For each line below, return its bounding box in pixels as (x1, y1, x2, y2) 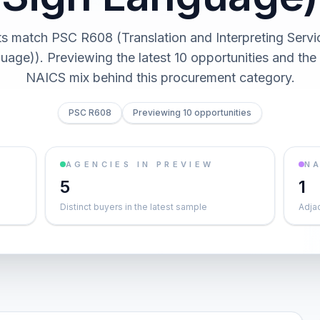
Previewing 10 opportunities (133, 107, 251, 118)
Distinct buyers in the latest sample (60, 201, 207, 212)
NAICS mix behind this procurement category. (25, 70, 295, 85)
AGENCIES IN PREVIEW (66, 159, 214, 169)
